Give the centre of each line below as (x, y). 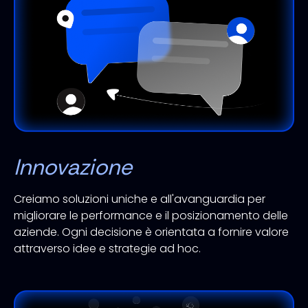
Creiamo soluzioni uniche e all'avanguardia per (140, 199)
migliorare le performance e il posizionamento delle (151, 215)
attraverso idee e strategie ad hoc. (107, 248)
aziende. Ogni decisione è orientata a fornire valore (151, 232)
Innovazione (73, 167)
